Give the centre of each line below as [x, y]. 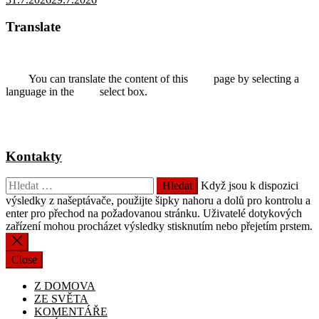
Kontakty [34, 156]
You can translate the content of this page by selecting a [152, 78]
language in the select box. [84, 91]
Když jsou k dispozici [250, 186]
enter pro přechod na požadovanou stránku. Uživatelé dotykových [154, 214]
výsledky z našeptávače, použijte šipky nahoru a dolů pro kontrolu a [158, 201]
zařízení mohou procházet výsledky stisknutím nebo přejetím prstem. [159, 226]
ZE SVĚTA [61, 299]
